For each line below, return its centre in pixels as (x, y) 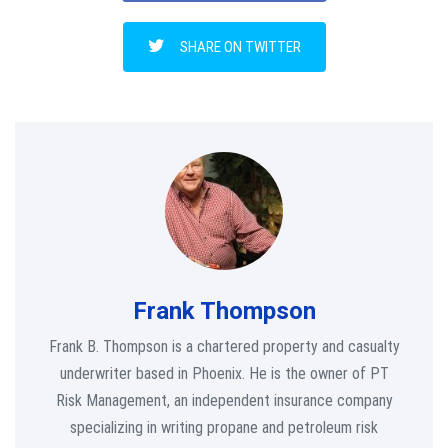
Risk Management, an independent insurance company (224, 401)
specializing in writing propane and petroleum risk (224, 428)
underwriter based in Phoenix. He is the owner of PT (224, 374)
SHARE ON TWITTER (240, 47)
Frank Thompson (224, 311)
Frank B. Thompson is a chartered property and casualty (224, 347)
